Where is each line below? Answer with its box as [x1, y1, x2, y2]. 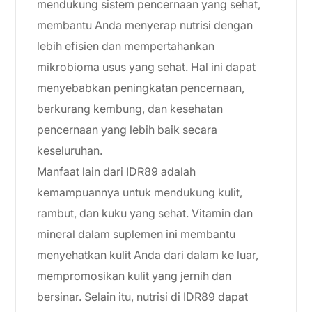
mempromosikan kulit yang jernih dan [37, 269, 231, 283]
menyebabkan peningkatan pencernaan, [37, 81, 244, 95]
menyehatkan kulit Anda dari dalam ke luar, [37, 248, 258, 262]
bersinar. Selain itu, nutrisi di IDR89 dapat [37, 290, 248, 304]
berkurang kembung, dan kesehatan [37, 102, 223, 116]
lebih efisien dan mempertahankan [37, 39, 214, 53]
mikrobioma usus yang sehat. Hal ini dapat [37, 60, 256, 74]
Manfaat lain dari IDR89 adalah [37, 164, 196, 178]
